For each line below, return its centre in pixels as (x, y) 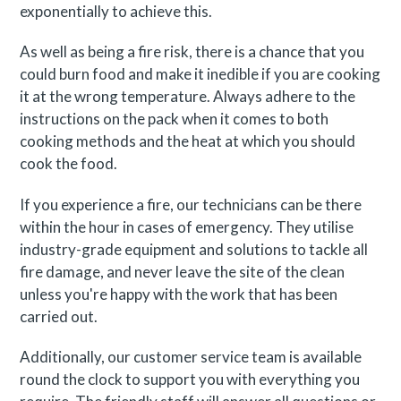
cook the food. (69, 164)
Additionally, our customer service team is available (191, 357)
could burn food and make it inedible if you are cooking (200, 74)
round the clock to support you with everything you (190, 380)
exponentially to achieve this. (116, 12)
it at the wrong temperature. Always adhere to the (188, 97)
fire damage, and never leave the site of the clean (183, 271)
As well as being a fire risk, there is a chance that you (192, 52)
